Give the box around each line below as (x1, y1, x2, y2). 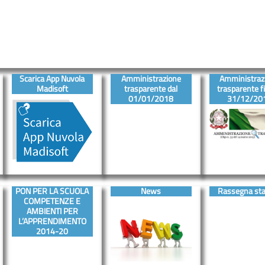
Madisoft (36, 82, 68, 95)
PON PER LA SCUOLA (15, 184, 89, 198)
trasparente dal (124, 82, 178, 95)
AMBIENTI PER (26, 204, 78, 218)
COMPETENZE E (24, 194, 81, 208)
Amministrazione (121, 72, 181, 85)
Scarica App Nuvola (20, 72, 85, 85)
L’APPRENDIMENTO (18, 214, 86, 228)
